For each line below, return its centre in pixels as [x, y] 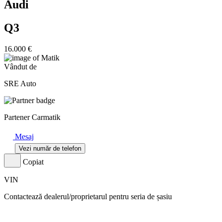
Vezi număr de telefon [50, 148]
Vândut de [20, 66]
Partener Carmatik [32, 117]
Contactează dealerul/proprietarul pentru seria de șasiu [88, 196]
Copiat [33, 162]
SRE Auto [20, 83]
